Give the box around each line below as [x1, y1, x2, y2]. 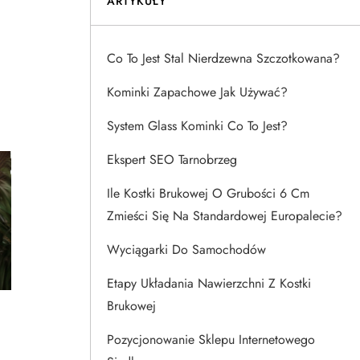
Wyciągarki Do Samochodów [107, 240, 266, 259]
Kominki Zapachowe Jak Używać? [107, 83, 288, 101]
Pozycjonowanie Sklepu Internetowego [107, 330, 315, 349]
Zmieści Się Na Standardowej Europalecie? [107, 207, 342, 225]
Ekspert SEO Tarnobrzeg [107, 150, 237, 169]
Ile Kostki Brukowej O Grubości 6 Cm [107, 184, 309, 202]
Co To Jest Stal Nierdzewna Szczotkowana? [107, 49, 340, 67]
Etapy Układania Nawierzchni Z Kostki [107, 274, 311, 292]
